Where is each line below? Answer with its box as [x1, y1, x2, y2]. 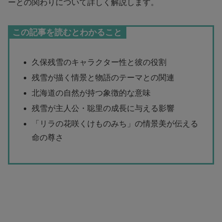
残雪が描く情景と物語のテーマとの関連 [32, 73, 175, 82]
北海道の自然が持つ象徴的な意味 [32, 89, 151, 98]
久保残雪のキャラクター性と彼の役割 [32, 57, 167, 66]
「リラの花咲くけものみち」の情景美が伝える [32, 119, 199, 128]
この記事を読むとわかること [12, 28, 122, 38]
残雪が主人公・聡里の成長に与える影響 [32, 104, 175, 113]
